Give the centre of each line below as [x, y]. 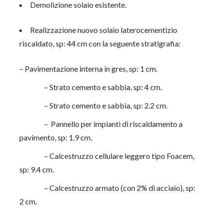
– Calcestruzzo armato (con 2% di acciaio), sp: [108, 188]
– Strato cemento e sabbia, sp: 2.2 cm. [94, 105]
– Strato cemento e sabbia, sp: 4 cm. [91, 87]
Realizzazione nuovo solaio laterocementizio [104, 30]
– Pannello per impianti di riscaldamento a [101, 124]
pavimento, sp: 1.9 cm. [56, 137]
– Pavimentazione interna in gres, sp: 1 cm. [89, 69]
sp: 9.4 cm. [37, 169]
